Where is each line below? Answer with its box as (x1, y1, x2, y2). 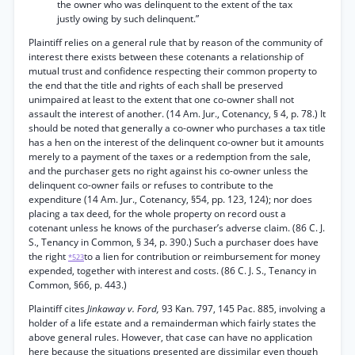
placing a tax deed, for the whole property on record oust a (29, 207, 286, 220)
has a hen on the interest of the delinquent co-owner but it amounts (29, 136, 324, 149)
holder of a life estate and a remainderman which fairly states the (29, 316, 316, 330)
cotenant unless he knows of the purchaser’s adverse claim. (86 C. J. (29, 221, 325, 235)
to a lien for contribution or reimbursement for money (84, 250, 320, 263)
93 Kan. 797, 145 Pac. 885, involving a (162, 302, 326, 315)
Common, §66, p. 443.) (29, 278, 127, 292)
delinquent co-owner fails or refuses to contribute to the (29, 178, 273, 192)
